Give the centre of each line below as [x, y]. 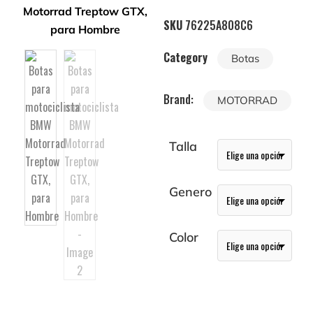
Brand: [180, 99]
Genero [190, 192]
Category [185, 57]
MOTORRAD [247, 100]
